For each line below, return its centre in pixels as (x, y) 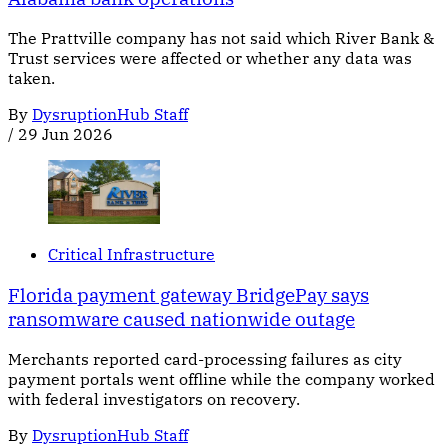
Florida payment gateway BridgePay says (188, 294)
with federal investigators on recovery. (154, 399)
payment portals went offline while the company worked (221, 379)
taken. (31, 78)
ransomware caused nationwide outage (181, 318)
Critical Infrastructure (131, 253)
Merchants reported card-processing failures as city (205, 359)
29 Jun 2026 (65, 134)
